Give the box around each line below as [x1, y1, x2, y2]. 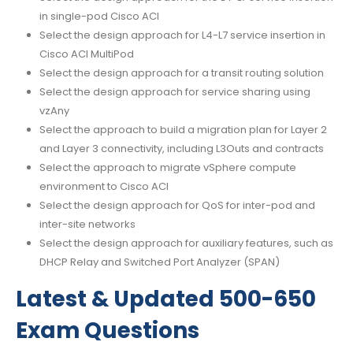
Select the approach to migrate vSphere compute [39, 160, 296, 176]
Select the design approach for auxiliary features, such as [39, 236, 333, 251]
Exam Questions [16, 314, 199, 346]
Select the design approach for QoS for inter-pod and [39, 198, 315, 214]
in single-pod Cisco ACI [39, 9, 159, 24]
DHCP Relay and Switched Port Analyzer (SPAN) [39, 255, 280, 270]
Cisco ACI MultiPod [39, 46, 134, 62]
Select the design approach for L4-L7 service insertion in [39, 28, 325, 43]
